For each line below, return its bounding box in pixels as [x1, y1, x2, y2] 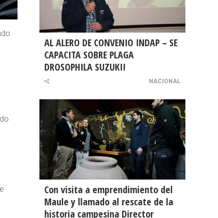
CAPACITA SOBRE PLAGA [44, 48, 134, 62]
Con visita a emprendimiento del [44, 183, 173, 197]
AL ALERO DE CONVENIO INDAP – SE [44, 36, 178, 50]
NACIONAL [149, 78, 181, 85]
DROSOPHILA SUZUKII [44, 60, 126, 74]
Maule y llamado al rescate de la [44, 195, 173, 209]
